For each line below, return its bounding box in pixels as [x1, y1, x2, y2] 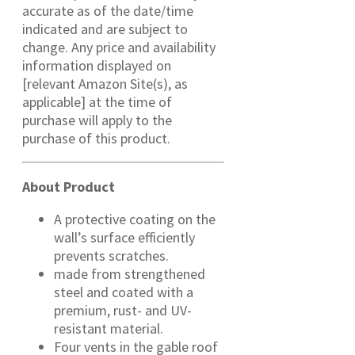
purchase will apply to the [22, 111, 172, 130]
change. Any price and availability [22, 38, 216, 57]
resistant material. [54, 319, 163, 338]
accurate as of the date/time [22, 2, 193, 21]
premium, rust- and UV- [54, 301, 192, 320]
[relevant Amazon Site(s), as [22, 74, 188, 94]
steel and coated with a [54, 283, 193, 302]
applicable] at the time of [22, 93, 172, 112]
